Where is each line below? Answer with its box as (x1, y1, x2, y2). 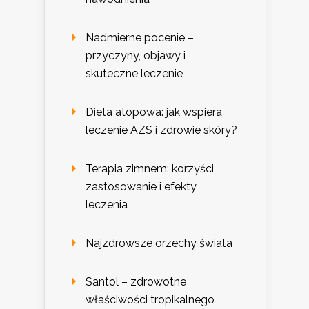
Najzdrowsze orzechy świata (86, 237, 232, 250)
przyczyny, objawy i (86, 49, 186, 63)
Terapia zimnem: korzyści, (86, 162, 216, 176)
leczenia (86, 198, 128, 212)
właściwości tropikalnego (86, 293, 215, 307)
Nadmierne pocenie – (86, 31, 194, 45)
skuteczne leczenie (86, 67, 183, 81)
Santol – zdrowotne (86, 275, 186, 289)
